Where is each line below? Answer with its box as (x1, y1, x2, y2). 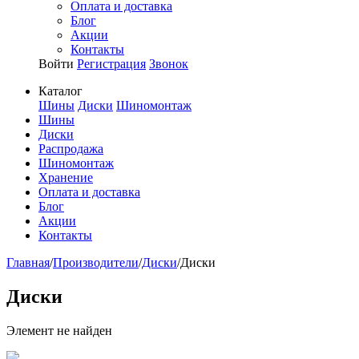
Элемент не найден (6, 323, 112, 337)
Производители (53, 256, 139, 269)
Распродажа (38, 142, 103, 155)
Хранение (38, 171, 93, 184)
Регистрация (77, 57, 146, 71)
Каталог (38, 84, 83, 98)
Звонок (149, 57, 188, 71)
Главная (6, 256, 50, 269)
